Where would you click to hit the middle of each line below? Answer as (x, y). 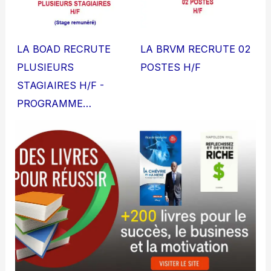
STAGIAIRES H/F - (61, 85)
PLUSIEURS (46, 67)
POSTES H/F (171, 67)
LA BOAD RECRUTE (64, 49)
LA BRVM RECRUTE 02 (195, 49)
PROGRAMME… (54, 103)
